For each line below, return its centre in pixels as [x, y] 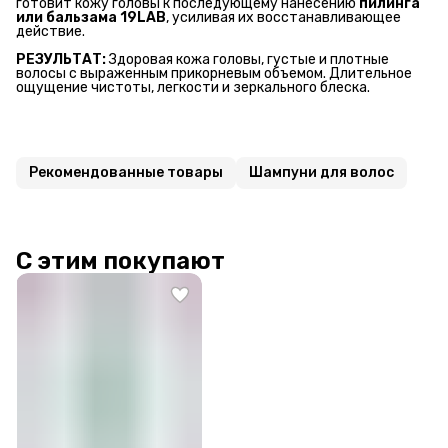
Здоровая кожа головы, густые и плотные [247, 60]
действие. [50, 32]
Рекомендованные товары [126, 173]
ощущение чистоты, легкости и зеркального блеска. [193, 88]
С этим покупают [120, 261]
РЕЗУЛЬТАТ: [61, 60]
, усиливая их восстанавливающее [283, 18]
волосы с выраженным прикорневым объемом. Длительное [214, 74]
